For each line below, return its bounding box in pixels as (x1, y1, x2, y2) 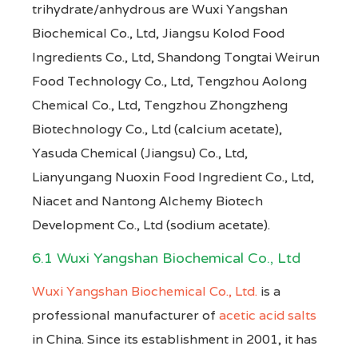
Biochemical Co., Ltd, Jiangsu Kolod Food (32, 24, 284, 42)
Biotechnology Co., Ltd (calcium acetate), (32, 120, 282, 137)
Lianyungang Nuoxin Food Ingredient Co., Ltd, (32, 168, 314, 185)
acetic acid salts (216, 306, 316, 324)
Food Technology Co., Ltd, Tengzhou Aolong (32, 72, 307, 89)
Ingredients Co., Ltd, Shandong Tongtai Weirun (32, 48, 320, 66)
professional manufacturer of (32, 306, 216, 324)
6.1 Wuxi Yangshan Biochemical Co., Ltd (32, 249, 300, 267)
